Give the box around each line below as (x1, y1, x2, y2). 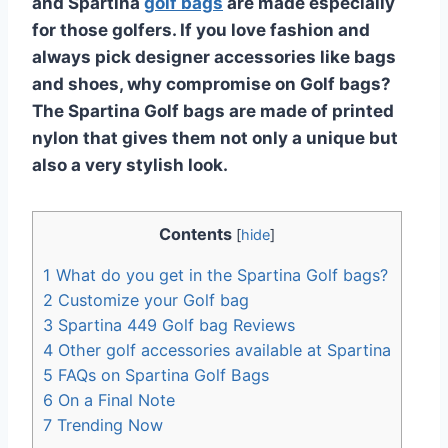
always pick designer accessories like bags (32, 46, 396, 67)
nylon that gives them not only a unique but (32, 127, 398, 148)
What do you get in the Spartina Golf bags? (51, 264, 388, 285)
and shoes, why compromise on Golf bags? (32, 73, 391, 94)
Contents (159, 223, 232, 244)
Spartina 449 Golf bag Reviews (53, 314, 295, 335)
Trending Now (52, 414, 163, 435)
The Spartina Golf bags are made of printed (32, 100, 394, 121)
